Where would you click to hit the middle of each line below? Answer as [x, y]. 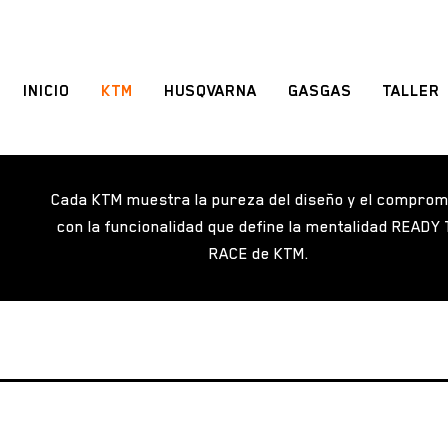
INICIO [46, 91]
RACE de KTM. [261, 254]
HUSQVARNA [210, 91]
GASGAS [319, 91]
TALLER [411, 91]
